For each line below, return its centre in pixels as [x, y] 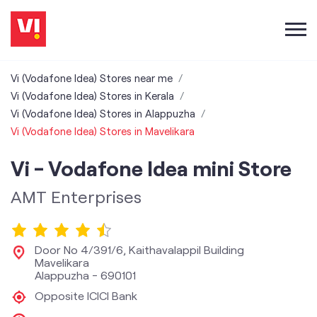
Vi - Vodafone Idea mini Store [151, 168]
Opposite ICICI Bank [86, 295]
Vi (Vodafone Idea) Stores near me [92, 78]
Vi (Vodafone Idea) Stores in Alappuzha [103, 113]
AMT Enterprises [76, 196]
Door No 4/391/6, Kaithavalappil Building [139, 249]
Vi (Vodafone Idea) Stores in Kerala [92, 96]
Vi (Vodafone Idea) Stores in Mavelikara [103, 131]
